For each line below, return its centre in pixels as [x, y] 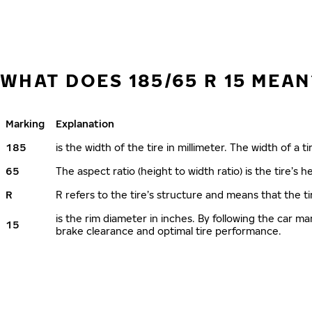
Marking [25, 124]
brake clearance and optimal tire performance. [169, 231]
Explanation [85, 124]
